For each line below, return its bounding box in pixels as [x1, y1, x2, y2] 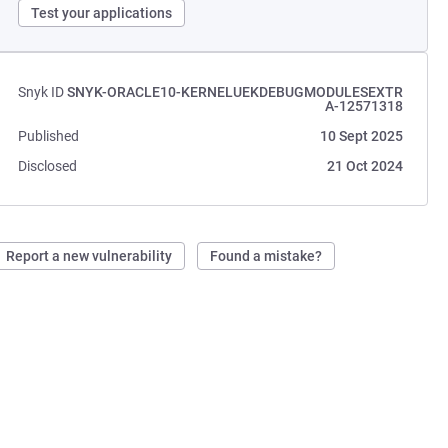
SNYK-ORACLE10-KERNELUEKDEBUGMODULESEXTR [66, 84, 403, 100]
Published [18, 128, 80, 144]
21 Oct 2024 [326, 158, 403, 174]
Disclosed [18, 158, 78, 174]
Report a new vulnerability [6, 248, 173, 264]
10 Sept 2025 [319, 128, 403, 144]
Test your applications [31, 5, 173, 21]
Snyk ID [18, 84, 65, 100]
